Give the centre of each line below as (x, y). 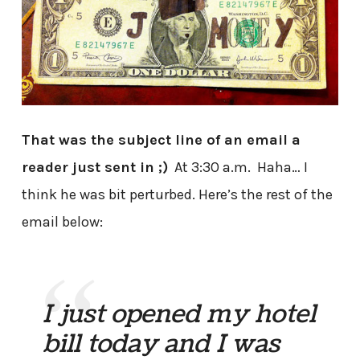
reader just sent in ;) (94, 168)
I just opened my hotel (180, 315)
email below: (62, 222)
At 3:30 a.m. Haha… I (237, 168)
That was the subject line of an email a (161, 140)
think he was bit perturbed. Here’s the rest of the (177, 195)
